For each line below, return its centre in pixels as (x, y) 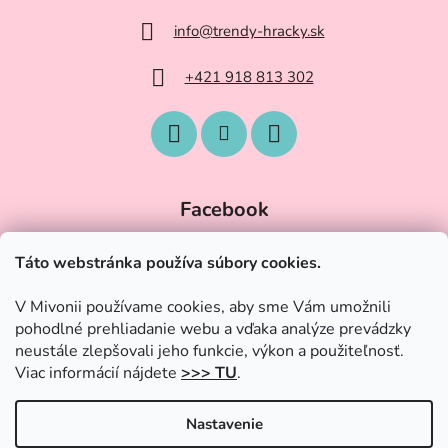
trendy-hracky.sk (268, 30)
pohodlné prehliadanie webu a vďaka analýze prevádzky (213, 329)
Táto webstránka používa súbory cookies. (168, 263)
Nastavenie (224, 424)
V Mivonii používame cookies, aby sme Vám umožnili (203, 307)
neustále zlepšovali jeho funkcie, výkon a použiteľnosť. (209, 351)
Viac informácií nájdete (98, 373)
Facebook (224, 210)
